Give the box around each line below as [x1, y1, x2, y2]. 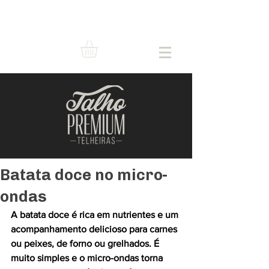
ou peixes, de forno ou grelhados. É [11, 238, 162, 249]
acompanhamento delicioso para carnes [11, 224, 180, 235]
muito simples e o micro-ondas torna [11, 253, 165, 264]
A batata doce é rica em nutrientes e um [11, 210, 181, 220]
